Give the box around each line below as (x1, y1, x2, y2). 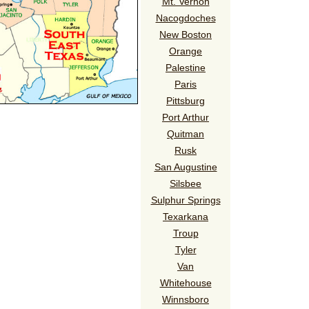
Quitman (167, 128, 204, 139)
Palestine (166, 61, 206, 73)
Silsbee (170, 177, 201, 189)
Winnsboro (162, 293, 209, 305)
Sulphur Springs (150, 194, 221, 206)
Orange (169, 45, 202, 57)
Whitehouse (159, 277, 212, 288)
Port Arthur (162, 111, 209, 123)
